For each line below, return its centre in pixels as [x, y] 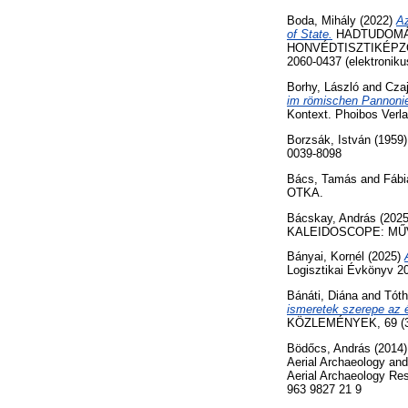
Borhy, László [323, 87]
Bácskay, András [331, 218]
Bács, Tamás [322, 178]
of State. [310, 35]
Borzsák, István [329, 139]
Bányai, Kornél [326, 257]
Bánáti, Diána [322, 296]
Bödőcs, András [329, 348]
